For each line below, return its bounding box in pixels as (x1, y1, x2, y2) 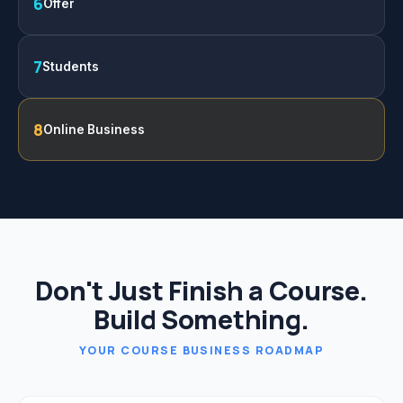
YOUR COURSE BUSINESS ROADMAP (78, 342, 325, 358)
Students (42, 59, 99, 75)
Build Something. (93, 301, 310, 338)
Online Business (43, 122, 145, 138)
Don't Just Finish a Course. (35, 273, 368, 309)
